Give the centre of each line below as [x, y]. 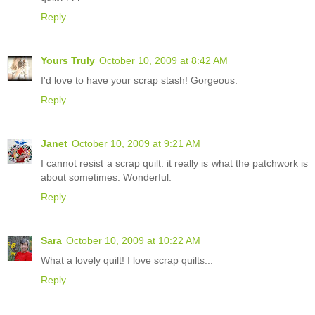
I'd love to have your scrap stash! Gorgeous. [139, 80]
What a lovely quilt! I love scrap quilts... [127, 260]
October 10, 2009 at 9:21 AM [136, 143]
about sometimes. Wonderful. [106, 177]
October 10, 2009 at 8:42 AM [163, 60]
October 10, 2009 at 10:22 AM [133, 240]
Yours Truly [68, 60]
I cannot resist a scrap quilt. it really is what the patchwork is [174, 163]
